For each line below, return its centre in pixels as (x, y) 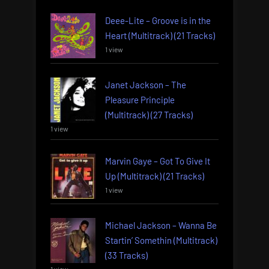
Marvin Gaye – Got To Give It (158, 161)
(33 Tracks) (126, 255)
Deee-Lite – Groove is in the (158, 21)
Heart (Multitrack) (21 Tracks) (160, 36)
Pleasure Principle (140, 100)
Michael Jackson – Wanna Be (161, 225)
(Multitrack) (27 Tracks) (149, 115)
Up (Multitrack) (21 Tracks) (155, 176)
